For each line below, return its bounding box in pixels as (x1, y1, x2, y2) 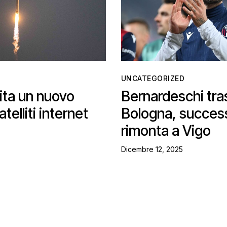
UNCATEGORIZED (121, 74, 185, 83)
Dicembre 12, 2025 (121, 144, 183, 154)
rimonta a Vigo (121, 122, 211, 140)
